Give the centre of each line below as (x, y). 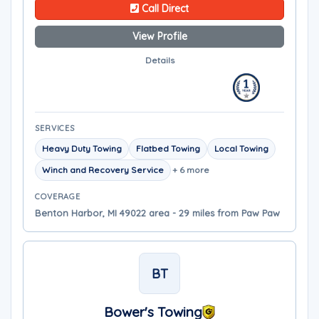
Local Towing (241, 148)
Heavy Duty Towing (82, 148)
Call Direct (164, 9)
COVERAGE (58, 197)
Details (159, 60)
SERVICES (55, 128)
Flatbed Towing (168, 148)
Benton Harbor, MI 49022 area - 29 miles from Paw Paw (157, 213)
